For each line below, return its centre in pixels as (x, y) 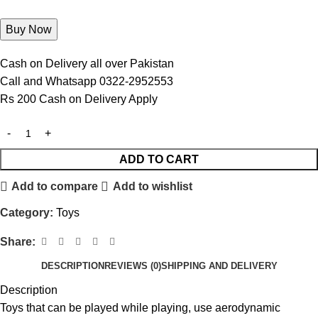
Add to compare (55, 187)
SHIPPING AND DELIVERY (219, 266)
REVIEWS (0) (132, 266)
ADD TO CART (159, 159)
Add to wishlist (152, 187)
